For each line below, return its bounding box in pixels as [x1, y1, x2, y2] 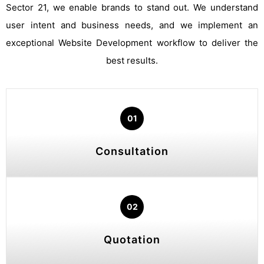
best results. [106, 54, 158, 66]
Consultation [95, 144, 169, 157]
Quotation [104, 233, 160, 246]
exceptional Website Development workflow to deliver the [6, 37, 258, 48]
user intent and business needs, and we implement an [6, 19, 258, 31]
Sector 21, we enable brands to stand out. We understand [6, 1, 258, 13]
